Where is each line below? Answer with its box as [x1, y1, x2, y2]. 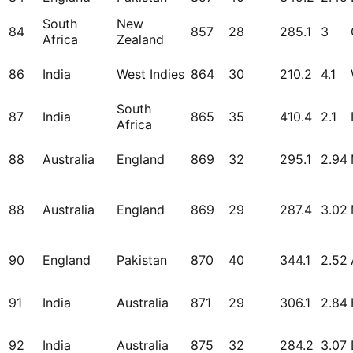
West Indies [117, 66, 184, 83]
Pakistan [117, 252, 167, 269]
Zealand [117, 32, 164, 48]
